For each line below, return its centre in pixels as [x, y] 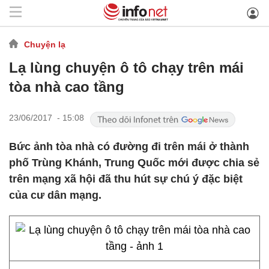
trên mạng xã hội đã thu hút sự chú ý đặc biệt [126, 179]
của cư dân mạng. [55, 195]
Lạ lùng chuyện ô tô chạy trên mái [126, 68]
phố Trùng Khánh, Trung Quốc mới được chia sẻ [134, 163]
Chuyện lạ [45, 44]
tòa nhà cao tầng [67, 87]
